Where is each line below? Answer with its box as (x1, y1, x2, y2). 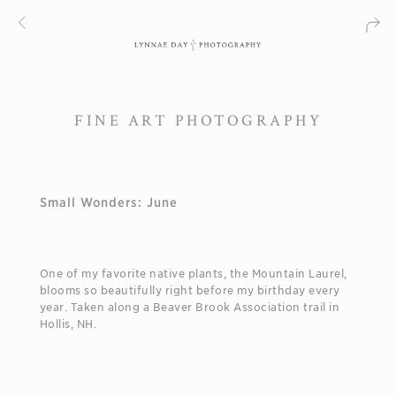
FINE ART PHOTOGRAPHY (74, 110, 322, 131)
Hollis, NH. (39, 316, 97, 331)
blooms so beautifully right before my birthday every (39, 283, 340, 297)
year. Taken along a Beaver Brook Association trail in (39, 300, 340, 314)
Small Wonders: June (39, 194, 178, 209)
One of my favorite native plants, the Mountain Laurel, (39, 266, 347, 280)
